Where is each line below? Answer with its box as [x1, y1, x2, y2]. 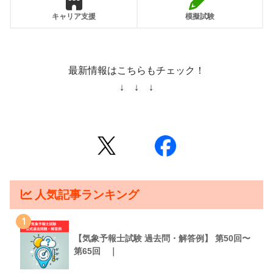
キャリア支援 [52, 12, 96, 21]
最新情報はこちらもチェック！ [68, 65, 205, 76]
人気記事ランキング [35, 188, 139, 202]
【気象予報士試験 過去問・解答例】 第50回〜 [74, 233, 250, 244]
